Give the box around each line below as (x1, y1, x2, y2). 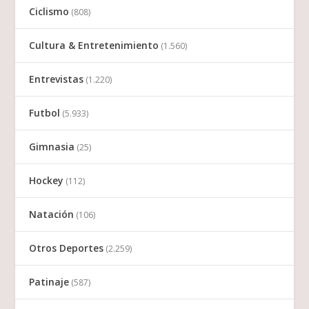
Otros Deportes (29, 241, 104, 255)
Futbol (29, 106, 61, 120)
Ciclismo (29, 5, 70, 19)
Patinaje (29, 275, 70, 289)
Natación (29, 208, 74, 221)
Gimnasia (29, 140, 75, 154)
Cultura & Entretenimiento (29, 39, 159, 52)
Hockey (29, 174, 64, 188)
